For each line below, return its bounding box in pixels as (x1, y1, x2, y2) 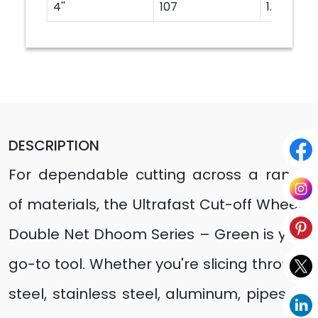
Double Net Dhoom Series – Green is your (9, 224, 309, 244)
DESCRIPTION (9, 136, 99, 155)
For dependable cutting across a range (9, 165, 309, 185)
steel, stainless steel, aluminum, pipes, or (9, 284, 309, 304)
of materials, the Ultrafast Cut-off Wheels (9, 194, 309, 214)
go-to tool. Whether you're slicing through (9, 254, 309, 274)
